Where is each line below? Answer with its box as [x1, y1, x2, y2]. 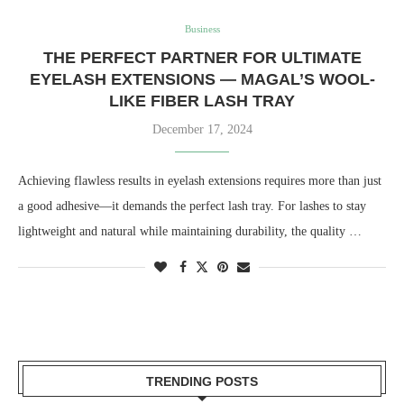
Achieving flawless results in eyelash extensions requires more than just [18, 173, 381, 188]
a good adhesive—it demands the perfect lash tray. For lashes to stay [18, 198, 366, 213]
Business [184, 23, 220, 34]
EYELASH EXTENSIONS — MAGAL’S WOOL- [29, 69, 375, 88]
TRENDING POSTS [146, 373, 258, 389]
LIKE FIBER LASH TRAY [109, 91, 295, 110]
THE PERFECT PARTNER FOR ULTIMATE [42, 48, 362, 67]
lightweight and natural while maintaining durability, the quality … [18, 224, 362, 238]
